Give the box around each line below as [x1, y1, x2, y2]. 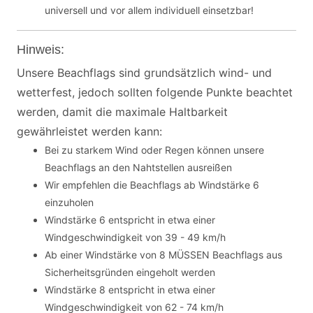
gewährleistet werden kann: [17, 124, 162, 138]
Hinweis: [17, 43, 64, 57]
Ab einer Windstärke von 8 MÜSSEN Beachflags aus [45, 249, 282, 261]
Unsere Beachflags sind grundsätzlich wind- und [17, 66, 272, 80]
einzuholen [45, 196, 94, 208]
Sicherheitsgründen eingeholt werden [45, 266, 215, 278]
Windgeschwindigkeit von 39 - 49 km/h [45, 231, 226, 243]
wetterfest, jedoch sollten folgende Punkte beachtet [17, 85, 293, 99]
